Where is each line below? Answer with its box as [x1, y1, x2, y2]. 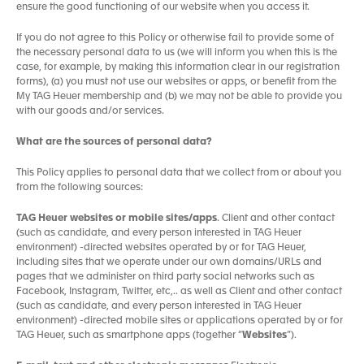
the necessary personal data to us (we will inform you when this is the [16, 48, 337, 58]
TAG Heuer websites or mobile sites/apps [16, 214, 217, 223]
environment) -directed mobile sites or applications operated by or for [16, 316, 343, 326]
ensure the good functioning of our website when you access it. [16, 2, 310, 12]
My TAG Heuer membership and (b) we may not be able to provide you [16, 92, 342, 102]
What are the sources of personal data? [16, 137, 212, 147]
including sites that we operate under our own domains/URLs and [16, 258, 322, 267]
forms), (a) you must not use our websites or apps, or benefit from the [16, 77, 336, 87]
